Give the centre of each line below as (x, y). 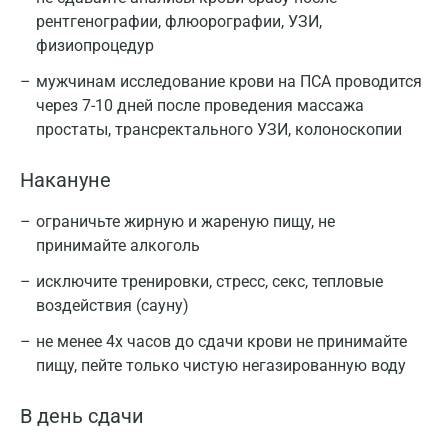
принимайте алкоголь (118, 245)
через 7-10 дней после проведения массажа (200, 105)
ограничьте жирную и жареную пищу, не (185, 221)
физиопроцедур (95, 45)
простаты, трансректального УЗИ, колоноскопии (219, 129)
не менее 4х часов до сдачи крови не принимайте (221, 341)
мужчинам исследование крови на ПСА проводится (229, 81)
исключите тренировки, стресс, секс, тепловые (209, 281)
